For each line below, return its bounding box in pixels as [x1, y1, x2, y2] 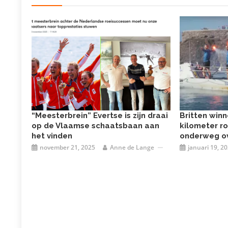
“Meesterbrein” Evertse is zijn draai [32, 111, 168, 121]
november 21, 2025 [40, 143, 96, 152]
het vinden [32, 131, 73, 141]
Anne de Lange [110, 143, 155, 152]
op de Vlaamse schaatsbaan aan [32, 121, 160, 131]
